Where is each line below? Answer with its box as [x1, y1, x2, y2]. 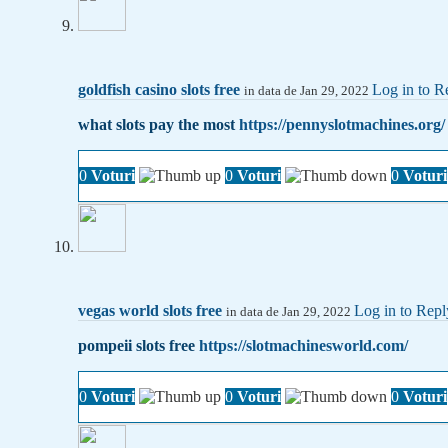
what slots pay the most [78, 116, 239, 134]
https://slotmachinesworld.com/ [199, 337, 408, 355]
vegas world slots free [78, 302, 222, 320]
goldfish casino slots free [78, 81, 240, 99]
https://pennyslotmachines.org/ [239, 116, 445, 134]
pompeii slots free [78, 337, 199, 355]
